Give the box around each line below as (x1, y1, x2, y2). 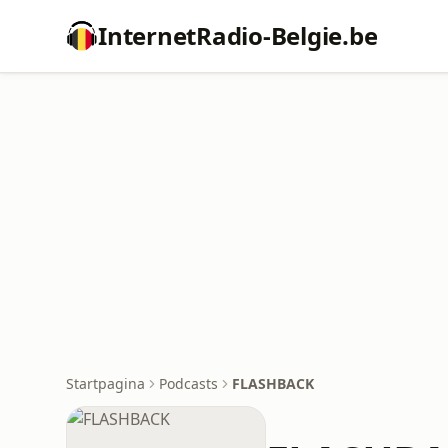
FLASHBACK (232, 374, 314, 393)
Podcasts (159, 374, 218, 393)
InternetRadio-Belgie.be (98, 19, 378, 52)
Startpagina (66, 374, 145, 393)
